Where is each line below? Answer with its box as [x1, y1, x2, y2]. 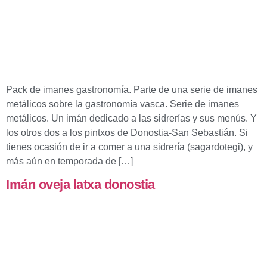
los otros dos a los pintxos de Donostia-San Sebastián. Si [6, 128, 248, 138]
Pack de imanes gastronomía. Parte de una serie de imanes [6, 85, 257, 95]
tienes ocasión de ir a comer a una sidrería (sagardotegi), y [6, 142, 253, 152]
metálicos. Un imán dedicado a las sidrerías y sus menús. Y [6, 113, 257, 123]
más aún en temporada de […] [6, 156, 133, 166]
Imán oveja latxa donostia [6, 177, 155, 193]
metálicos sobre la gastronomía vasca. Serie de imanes [6, 99, 239, 109]
